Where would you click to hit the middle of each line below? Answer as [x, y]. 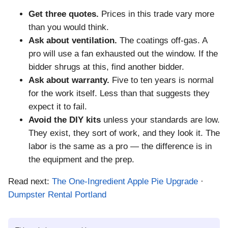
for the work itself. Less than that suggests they [119, 94]
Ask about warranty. [69, 80]
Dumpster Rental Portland [57, 194]
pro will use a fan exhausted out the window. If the [123, 54]
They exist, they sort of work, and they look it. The [124, 133]
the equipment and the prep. [81, 160]
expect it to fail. [58, 107]
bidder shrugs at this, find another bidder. [106, 67]
